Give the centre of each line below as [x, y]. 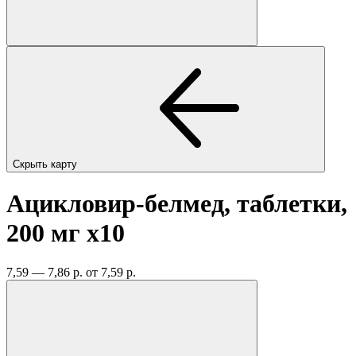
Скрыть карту [46, 164]
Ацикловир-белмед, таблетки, [177, 204]
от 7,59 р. [111, 272]
